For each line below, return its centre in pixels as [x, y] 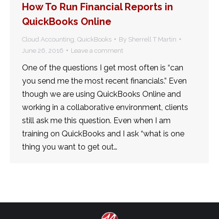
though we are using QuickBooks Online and [101, 94]
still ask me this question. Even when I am [96, 120]
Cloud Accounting [48, 39]
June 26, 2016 [43, 50]
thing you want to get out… [70, 147]
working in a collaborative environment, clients [105, 107]
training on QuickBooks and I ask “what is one [103, 133]
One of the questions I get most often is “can [103, 67]
